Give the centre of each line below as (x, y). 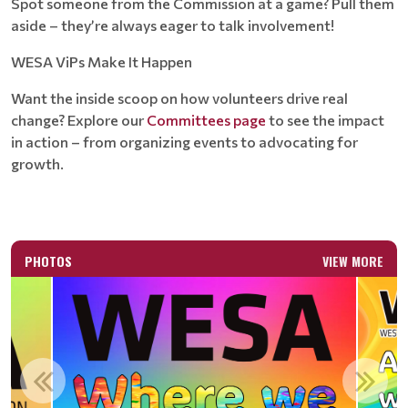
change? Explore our (79, 120)
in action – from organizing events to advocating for (184, 142)
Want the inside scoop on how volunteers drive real (179, 98)
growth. (37, 163)
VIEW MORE (353, 261)
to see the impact (325, 120)
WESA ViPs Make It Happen (102, 61)
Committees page (206, 120)
